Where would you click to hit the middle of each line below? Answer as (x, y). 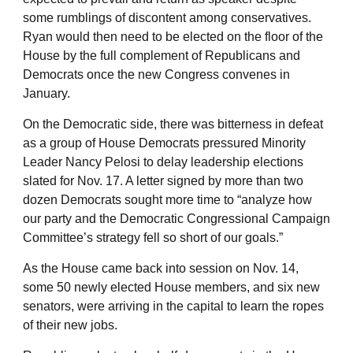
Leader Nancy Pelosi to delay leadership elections (163, 162)
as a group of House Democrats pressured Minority (164, 143)
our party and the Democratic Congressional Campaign (176, 218)
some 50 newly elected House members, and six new (171, 287)
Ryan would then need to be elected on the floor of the (173, 36)
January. (46, 93)
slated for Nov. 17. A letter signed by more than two (163, 180)
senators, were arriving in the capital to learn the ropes (173, 306)
